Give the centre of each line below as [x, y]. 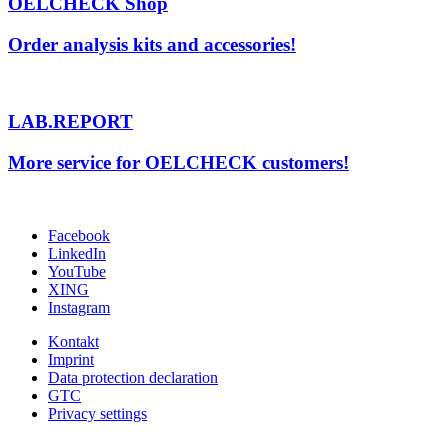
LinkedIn [77, 253]
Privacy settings [97, 413]
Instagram [79, 307]
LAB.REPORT [70, 122]
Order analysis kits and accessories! [152, 45]
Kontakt [73, 341]
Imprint [71, 359]
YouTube [77, 271]
